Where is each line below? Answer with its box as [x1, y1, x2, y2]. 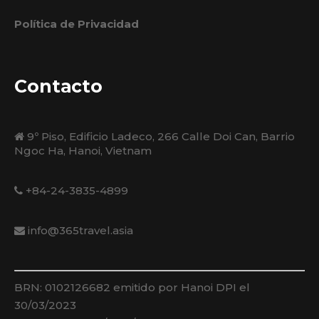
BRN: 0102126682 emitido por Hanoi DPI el [14, 281, 250, 295]
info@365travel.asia [25, 224, 133, 238]
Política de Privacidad [14, 17, 139, 31]
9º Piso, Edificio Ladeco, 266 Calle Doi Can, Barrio [24, 130, 295, 144]
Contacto [14, 75, 103, 98]
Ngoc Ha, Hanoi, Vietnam [14, 144, 152, 158]
